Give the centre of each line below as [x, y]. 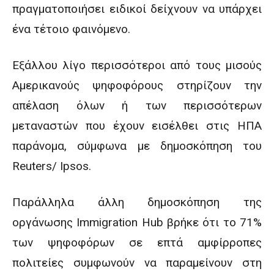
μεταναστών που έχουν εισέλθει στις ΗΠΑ [137, 126]
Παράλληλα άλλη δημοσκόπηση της [137, 202]
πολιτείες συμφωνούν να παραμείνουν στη [137, 263]
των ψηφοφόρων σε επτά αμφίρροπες [137, 243]
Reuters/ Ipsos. [52, 166]
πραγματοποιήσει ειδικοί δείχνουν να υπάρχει [137, 9]
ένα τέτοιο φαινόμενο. [71, 29]
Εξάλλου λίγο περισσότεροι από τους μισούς [137, 65]
